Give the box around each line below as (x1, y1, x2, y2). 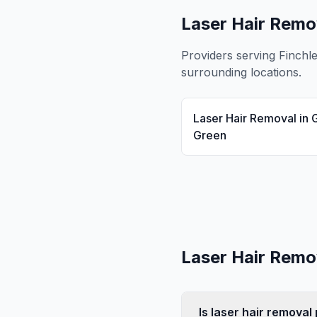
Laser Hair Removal (193, 111, 296, 125)
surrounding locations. (181, 65, 301, 79)
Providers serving (181, 48, 279, 62)
